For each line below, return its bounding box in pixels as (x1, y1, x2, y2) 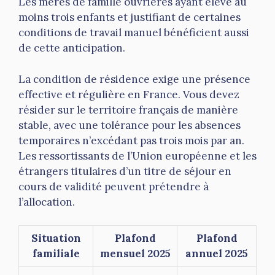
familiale (32, 247, 80, 261)
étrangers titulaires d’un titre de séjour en (18, 164, 231, 178)
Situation (31, 231, 81, 246)
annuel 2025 (185, 247, 248, 261)
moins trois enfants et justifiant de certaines (18, 10, 241, 25)
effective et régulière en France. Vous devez (18, 87, 239, 101)
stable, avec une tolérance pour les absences (18, 118, 241, 132)
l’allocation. (18, 195, 75, 209)
